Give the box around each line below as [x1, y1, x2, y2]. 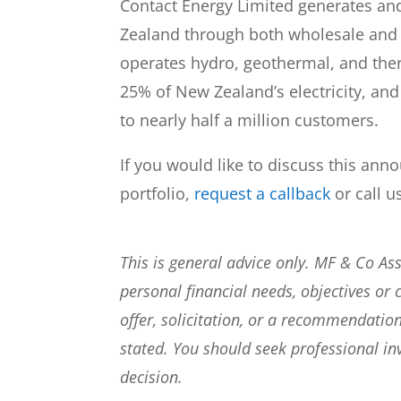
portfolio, [120, 182, 195, 204]
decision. [120, 366, 183, 388]
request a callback [194, 182, 331, 204]
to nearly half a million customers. [120, 108, 380, 131]
